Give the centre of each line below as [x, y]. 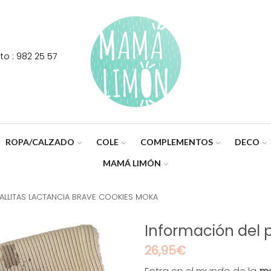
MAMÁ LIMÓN [132, 163]
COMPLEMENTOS [177, 142]
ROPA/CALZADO [40, 142]
